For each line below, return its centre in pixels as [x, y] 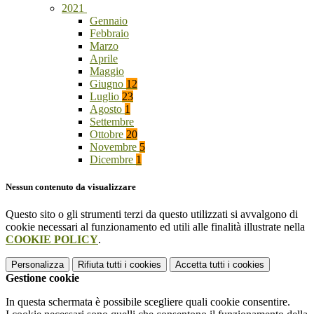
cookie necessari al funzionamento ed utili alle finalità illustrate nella [155, 227]
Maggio [107, 71]
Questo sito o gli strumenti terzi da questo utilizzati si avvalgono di [152, 214]
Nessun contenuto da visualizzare [71, 187]
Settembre [112, 122]
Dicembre [113, 160]
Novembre [115, 147]
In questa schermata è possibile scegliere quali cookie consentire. [148, 302]
